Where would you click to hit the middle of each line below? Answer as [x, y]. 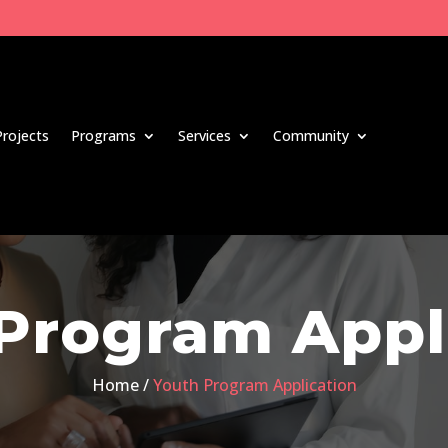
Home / [122, 385]
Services [205, 135]
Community [311, 135]
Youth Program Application [254, 385]
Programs [104, 135]
